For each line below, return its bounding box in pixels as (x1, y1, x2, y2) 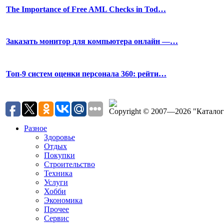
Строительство (44, 159, 95, 168)
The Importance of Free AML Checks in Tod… (6, 4, 166, 13)
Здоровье (44, 132, 75, 141)
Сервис (44, 213, 69, 222)
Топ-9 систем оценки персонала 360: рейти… (6, 69, 166, 78)
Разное (24, 123, 47, 132)
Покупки (44, 150, 75, 159)
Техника (44, 168, 72, 177)
